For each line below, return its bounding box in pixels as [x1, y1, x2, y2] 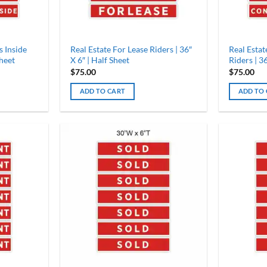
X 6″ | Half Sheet [70, 55, 129, 66]
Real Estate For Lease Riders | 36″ [70, 44, 192, 55]
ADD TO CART [79, 87, 126, 95]
